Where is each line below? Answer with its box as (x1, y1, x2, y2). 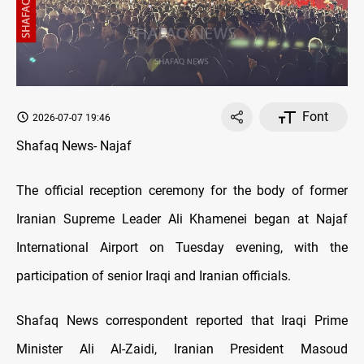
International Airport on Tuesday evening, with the (16, 240, 348, 256)
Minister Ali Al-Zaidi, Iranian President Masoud (16, 341, 348, 357)
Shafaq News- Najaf (16, 138, 132, 154)
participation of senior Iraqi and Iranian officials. (16, 268, 291, 284)
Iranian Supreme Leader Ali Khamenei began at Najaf (16, 211, 348, 227)
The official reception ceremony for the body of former (16, 183, 348, 199)
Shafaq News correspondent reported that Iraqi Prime (16, 313, 348, 329)
